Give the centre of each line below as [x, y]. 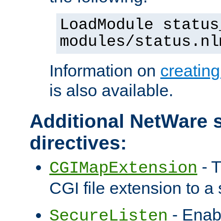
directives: [78, 143]
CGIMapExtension [123, 168]
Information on [105, 71]
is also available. [111, 91]
